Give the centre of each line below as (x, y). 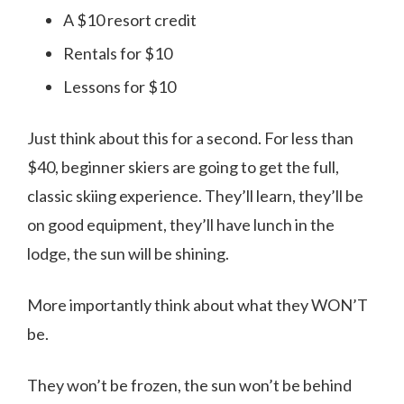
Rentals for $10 (118, 54)
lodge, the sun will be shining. (128, 254)
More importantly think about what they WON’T (197, 305)
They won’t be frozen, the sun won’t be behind (189, 386)
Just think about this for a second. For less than (190, 138)
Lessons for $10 (119, 87)
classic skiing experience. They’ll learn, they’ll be (195, 196)
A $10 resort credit (130, 20)
